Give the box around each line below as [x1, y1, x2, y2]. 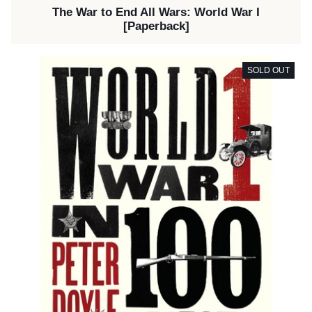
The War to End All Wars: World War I [52, 6, 260, 19]
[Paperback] [123, 19, 189, 33]
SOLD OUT [247, 65, 290, 75]
